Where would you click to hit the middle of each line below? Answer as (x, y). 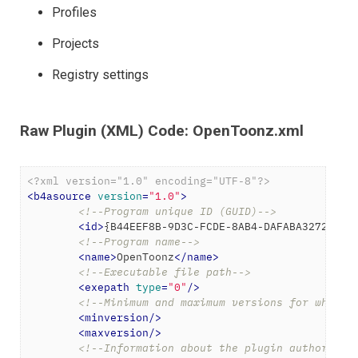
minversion (117, 318)
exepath (107, 287)
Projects (76, 44)
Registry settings (100, 75)
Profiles (74, 13)
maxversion (117, 333)
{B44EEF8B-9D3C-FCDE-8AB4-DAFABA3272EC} (225, 227)
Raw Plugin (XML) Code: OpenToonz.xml (162, 131)
